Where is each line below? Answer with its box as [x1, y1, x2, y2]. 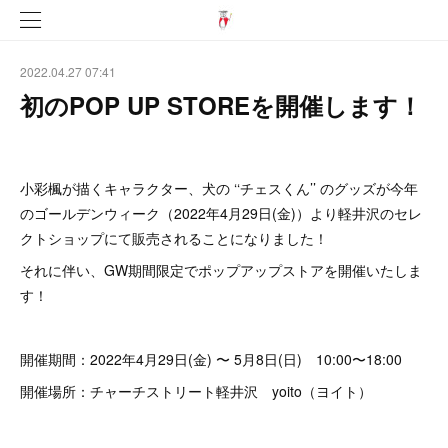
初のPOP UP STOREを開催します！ [20, 88, 422, 122]
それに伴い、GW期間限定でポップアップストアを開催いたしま [20, 260, 422, 280]
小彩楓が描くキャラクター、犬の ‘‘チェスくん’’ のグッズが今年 [20, 178, 418, 198]
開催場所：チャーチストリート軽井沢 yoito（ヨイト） [20, 381, 372, 401]
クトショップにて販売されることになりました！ [20, 228, 328, 248]
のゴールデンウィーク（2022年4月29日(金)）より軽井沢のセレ [20, 203, 422, 223]
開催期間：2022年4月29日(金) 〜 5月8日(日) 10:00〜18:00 [20, 349, 402, 369]
